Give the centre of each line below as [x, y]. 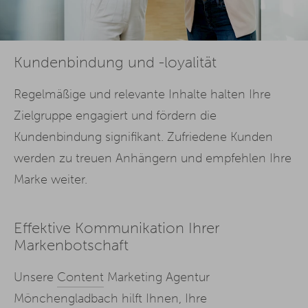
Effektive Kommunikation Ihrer [117, 229]
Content [80, 277]
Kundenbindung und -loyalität [115, 62]
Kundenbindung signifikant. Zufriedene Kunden [143, 136]
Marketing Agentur [157, 277]
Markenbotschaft [71, 246]
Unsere [35, 277]
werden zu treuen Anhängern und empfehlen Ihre [153, 158]
